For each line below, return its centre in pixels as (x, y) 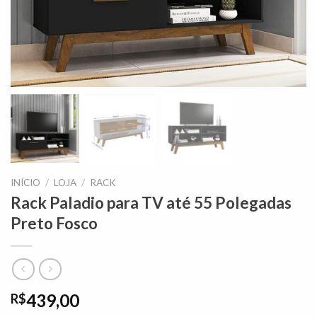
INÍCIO (25, 182)
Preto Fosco (54, 224)
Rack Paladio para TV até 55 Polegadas (151, 203)
